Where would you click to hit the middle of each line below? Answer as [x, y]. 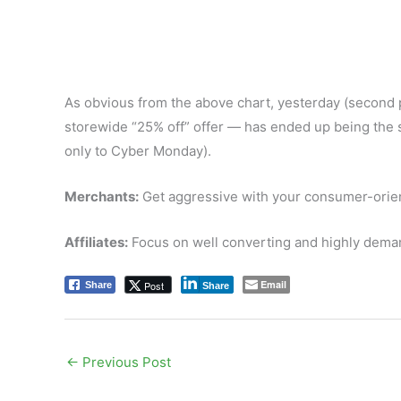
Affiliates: [96, 242]
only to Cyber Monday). [138, 151]
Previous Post [125, 362]
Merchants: [102, 196]
